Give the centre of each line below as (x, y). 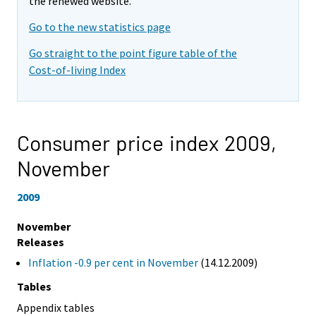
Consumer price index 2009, (147, 142)
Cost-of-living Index (77, 69)
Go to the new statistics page (100, 26)
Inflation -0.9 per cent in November (113, 263)
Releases (41, 242)
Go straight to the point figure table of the (133, 53)
